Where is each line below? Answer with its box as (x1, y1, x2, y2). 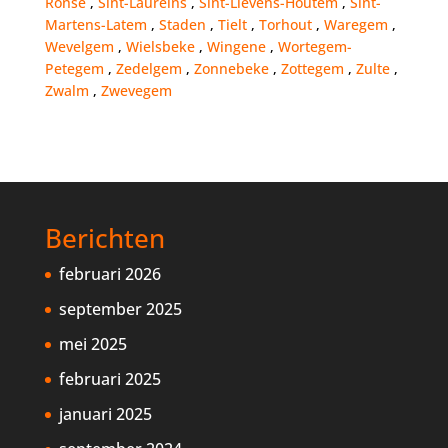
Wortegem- (277, 37, 352, 57)
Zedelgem (115, 59, 186, 79)
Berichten (44, 220, 165, 257)
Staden (158, 15, 210, 35)
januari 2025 (58, 403, 152, 426)
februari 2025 (58, 368, 161, 391)
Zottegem (280, 59, 348, 79)
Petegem (44, 59, 108, 79)
